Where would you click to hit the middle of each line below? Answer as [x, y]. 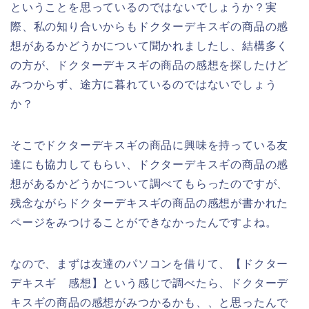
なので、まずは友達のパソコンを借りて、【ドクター [150, 264]
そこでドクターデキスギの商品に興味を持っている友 [150, 146]
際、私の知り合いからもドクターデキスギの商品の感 [150, 27]
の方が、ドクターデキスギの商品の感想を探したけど [150, 66]
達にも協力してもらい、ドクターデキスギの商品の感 [150, 165]
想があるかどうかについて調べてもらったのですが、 [150, 184]
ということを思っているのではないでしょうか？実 [144, 8]
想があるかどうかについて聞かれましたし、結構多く [150, 46]
